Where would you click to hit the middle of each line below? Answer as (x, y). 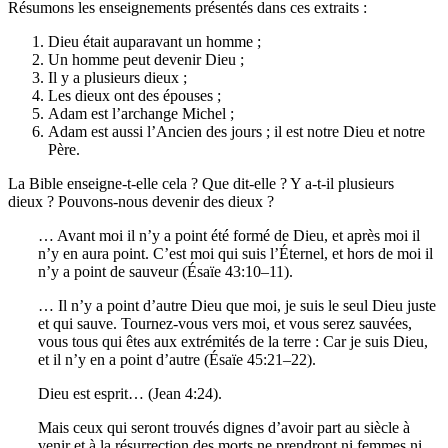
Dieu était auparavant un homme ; (154, 41)
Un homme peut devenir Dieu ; (146, 59)
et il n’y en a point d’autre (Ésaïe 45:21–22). (177, 359)
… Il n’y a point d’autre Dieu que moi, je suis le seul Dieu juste (237, 305)
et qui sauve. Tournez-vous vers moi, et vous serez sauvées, (225, 323)
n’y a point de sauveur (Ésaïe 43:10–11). (165, 271)
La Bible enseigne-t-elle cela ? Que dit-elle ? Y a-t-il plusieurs (201, 183)
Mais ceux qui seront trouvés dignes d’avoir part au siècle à (224, 427)
